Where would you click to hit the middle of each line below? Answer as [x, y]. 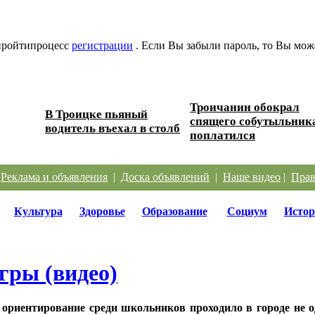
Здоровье [102, 211]
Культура [38, 211]
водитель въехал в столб [112, 128]
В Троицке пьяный [96, 114]
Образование [174, 211]
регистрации [102, 45]
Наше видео [252, 176]
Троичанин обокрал [245, 107]
